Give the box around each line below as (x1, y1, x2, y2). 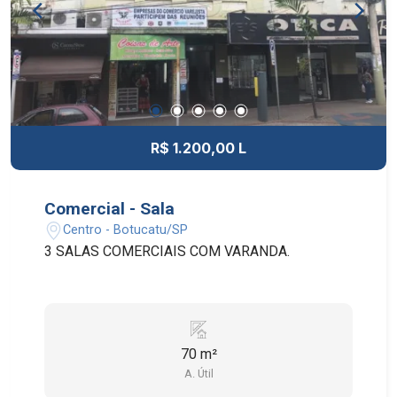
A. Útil (183, 366, 214, 380)
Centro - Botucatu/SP (63, 222, 189, 238)
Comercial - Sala (44, 198, 175, 219)
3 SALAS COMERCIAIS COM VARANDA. (44, 242, 291, 260)
